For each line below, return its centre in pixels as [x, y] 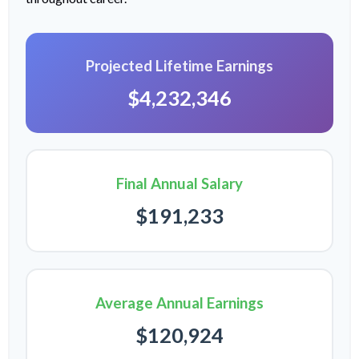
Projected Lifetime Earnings [179, 65]
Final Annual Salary [179, 183]
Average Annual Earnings [179, 303]
